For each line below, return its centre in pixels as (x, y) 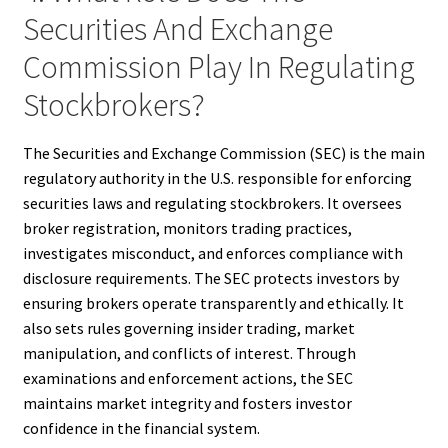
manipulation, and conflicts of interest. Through (189, 353)
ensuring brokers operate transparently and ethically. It (213, 303)
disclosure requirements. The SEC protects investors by (210, 278)
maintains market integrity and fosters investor (187, 403)
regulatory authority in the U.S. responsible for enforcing (217, 178)
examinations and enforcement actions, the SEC (187, 378)
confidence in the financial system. (141, 428)
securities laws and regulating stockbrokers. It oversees (212, 203)
